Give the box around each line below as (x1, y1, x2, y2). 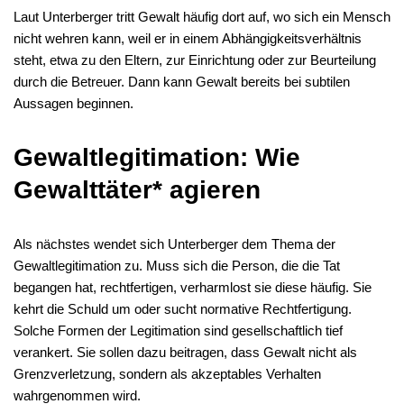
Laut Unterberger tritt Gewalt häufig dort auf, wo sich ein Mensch (14, 9, 390, 24)
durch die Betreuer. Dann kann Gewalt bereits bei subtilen (14, 74, 350, 89)
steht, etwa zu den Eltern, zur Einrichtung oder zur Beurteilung (14, 52, 376, 68)
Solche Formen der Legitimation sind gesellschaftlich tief (14, 323, 343, 338)
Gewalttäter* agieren (14, 176, 261, 204)
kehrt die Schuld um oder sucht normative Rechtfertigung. (14, 301, 352, 317)
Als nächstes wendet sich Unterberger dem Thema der (14, 236, 335, 252)
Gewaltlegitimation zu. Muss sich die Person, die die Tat (14, 258, 340, 273)
